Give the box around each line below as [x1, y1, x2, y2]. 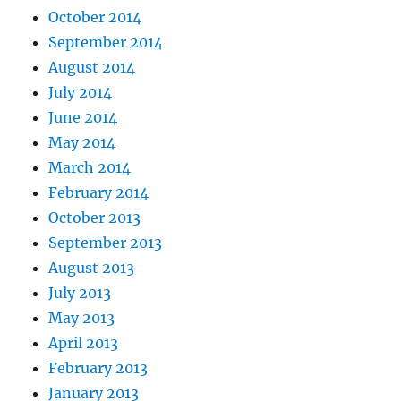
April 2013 [48, 334, 119, 353]
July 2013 [48, 284, 112, 303]
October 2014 [48, 8, 142, 27]
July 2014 [48, 83, 113, 102]
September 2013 [48, 234, 163, 252]
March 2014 [48, 158, 132, 177]
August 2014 [48, 58, 136, 77]
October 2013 [48, 209, 141, 227]
